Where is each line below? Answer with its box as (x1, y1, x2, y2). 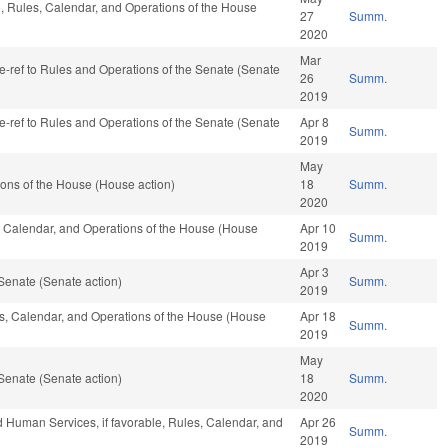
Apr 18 (300, 307, 337, 325)
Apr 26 (300, 413, 337, 431)
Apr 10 (300, 219, 337, 237)
